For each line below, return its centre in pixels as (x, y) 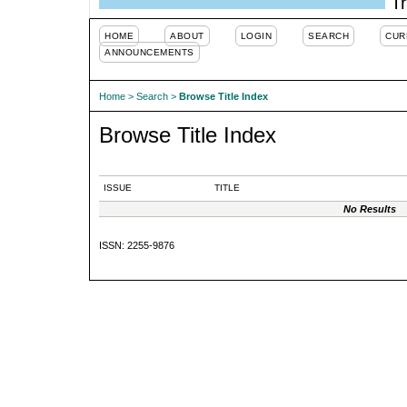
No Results (369, 208)
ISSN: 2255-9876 (137, 245)
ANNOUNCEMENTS (149, 52)
